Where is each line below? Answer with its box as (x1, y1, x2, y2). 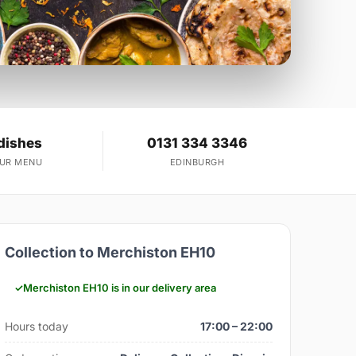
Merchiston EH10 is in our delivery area (23, 281, 217, 295)
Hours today (5, 319, 69, 334)
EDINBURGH (169, 157, 225, 168)
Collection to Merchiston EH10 (5, 244, 216, 261)
